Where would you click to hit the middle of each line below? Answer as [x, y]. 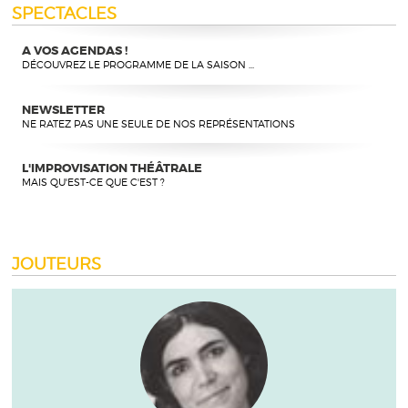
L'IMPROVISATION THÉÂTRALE [112, 168]
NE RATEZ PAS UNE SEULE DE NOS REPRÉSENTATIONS [158, 124]
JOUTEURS [57, 263]
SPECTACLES [65, 12]
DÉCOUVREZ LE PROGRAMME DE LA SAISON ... [138, 65]
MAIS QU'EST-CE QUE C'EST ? [93, 183]
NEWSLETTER [63, 109]
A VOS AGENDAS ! [74, 50]
